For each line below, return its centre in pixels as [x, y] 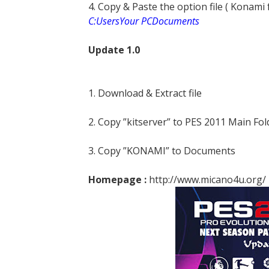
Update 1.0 [114, 50]
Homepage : [117, 180]
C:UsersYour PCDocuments [144, 21]
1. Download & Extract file [145, 93]
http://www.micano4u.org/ [206, 180]
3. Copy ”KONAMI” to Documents [162, 151]
